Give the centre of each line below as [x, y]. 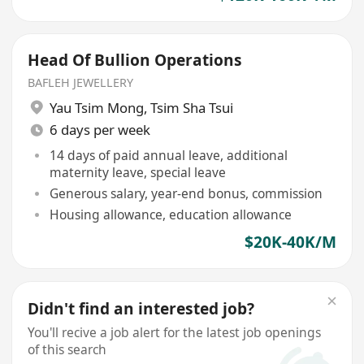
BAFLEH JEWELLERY [81, 82]
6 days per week [100, 130]
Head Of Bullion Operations [135, 61]
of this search [67, 349]
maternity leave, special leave [137, 172]
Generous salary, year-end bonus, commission [186, 193]
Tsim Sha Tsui [191, 107]
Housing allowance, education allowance [170, 214]
